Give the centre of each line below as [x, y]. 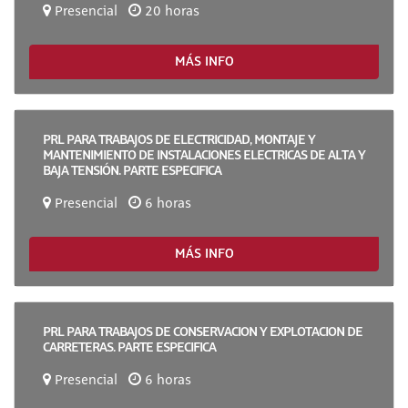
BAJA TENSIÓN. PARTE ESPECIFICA [132, 170]
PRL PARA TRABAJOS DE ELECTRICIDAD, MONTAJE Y [179, 139]
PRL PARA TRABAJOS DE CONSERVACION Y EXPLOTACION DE [203, 331]
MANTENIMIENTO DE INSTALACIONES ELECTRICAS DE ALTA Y [204, 155]
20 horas [170, 12]
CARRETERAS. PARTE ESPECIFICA [129, 347]
